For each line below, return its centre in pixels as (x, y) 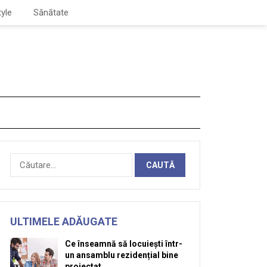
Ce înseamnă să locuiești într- (124, 244)
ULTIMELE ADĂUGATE (64, 221)
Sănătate (51, 13)
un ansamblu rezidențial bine (122, 255)
